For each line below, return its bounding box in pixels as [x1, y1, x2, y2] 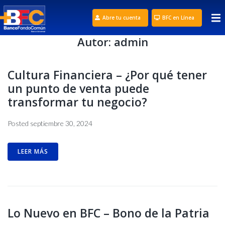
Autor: [77, 34, 114, 49]
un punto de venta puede [8, 80, 149, 96]
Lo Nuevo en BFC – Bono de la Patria [8, 205, 209, 221]
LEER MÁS [18, 147, 48, 156]
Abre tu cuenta [102, 14, 141, 21]
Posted [8, 119, 30, 128]
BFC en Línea [162, 14, 195, 21]
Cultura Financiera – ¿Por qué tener [8, 67, 207, 83]
